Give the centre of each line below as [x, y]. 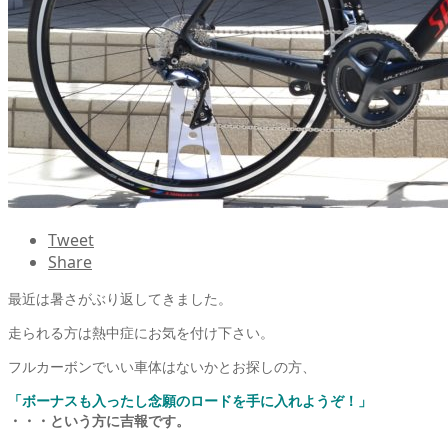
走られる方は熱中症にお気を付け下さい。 [141, 332]
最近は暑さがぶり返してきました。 [120, 298]
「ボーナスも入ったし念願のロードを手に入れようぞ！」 [190, 400]
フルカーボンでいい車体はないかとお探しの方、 [162, 366]
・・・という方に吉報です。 [99, 420]
